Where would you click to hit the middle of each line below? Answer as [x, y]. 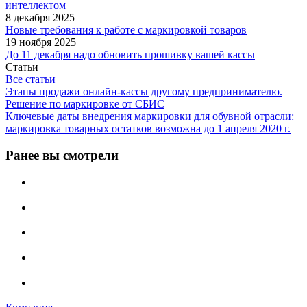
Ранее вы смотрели [62, 156]
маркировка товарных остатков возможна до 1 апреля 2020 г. [148, 129]
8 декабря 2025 [40, 18]
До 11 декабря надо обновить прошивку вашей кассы [130, 55]
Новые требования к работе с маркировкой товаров [126, 30]
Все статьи [30, 79]
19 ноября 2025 [41, 42]
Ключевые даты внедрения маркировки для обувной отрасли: [150, 116]
